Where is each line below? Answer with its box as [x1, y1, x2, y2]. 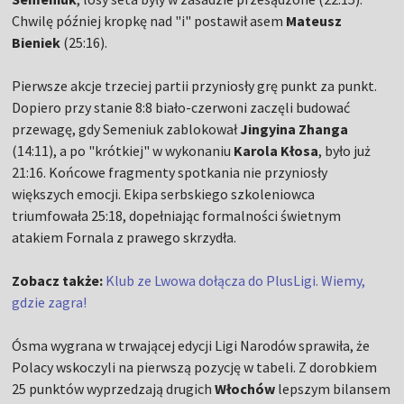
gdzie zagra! [12, 293, 87, 312]
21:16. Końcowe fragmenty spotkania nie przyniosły [12, 163, 328, 182]
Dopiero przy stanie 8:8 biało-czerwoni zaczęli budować [12, 98, 351, 117]
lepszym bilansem [275, 380, 391, 399]
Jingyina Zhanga [240, 120, 349, 139]
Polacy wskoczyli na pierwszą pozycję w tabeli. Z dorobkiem [12, 358, 378, 377]
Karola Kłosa [234, 142, 319, 161]
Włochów [215, 380, 276, 399]
